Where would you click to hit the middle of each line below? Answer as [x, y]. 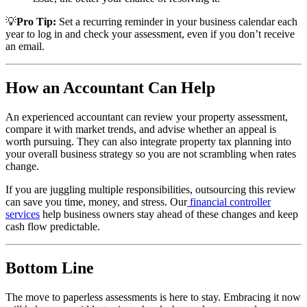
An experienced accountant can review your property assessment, [147, 117]
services [23, 214]
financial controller [229, 202]
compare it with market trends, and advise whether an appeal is [141, 130]
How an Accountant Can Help [110, 88]
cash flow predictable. [53, 227]
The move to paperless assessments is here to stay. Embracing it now [153, 297]
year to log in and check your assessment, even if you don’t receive [150, 34]
